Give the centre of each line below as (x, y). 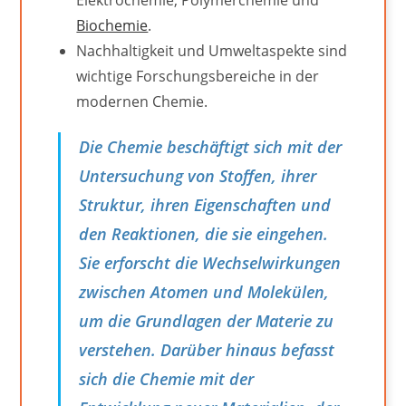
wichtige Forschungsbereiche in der (198, 76)
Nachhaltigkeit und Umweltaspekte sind (212, 50)
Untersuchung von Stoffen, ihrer (198, 175)
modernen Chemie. (142, 101)
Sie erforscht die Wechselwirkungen (210, 262)
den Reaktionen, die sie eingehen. (204, 233)
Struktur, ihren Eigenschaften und (205, 204)
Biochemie (112, 25)
